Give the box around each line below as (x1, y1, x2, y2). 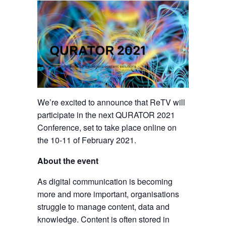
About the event (37, 155, 98, 167)
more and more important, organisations (37, 188, 179, 200)
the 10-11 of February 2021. (37, 134, 136, 146)
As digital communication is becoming (37, 176, 173, 188)
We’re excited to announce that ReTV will (37, 96, 185, 108)
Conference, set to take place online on (37, 122, 177, 134)
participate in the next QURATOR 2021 (37, 109, 175, 121)
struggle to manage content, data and (37, 201, 169, 213)
